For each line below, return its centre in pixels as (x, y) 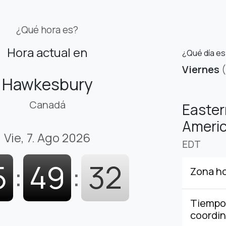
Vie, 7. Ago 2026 (47, 138)
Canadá (47, 105)
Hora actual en (47, 52)
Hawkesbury (47, 84)
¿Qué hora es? (47, 30)
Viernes (201, 70)
